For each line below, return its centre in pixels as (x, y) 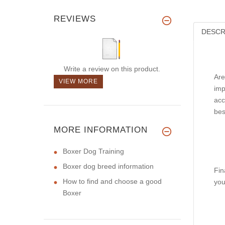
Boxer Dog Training (93, 151)
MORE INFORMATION (101, 130)
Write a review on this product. (112, 69)
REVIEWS (75, 19)
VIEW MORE (78, 81)
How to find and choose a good (112, 181)
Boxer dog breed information (108, 166)
